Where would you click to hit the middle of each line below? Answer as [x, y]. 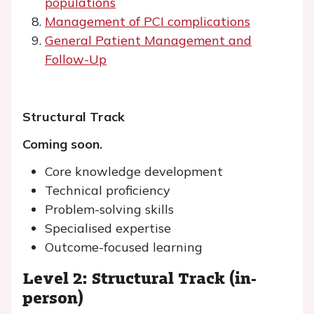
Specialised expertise [108, 228]
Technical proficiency [108, 190]
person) [53, 297]
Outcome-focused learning [124, 247]
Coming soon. [62, 144]
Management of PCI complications [148, 21]
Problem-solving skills [109, 209]
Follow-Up [76, 59]
